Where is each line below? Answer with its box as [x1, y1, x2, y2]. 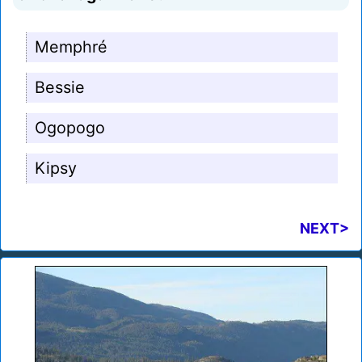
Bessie [35, 78, 85, 98]
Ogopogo [35, 118, 105, 138]
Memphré [35, 37, 107, 57]
